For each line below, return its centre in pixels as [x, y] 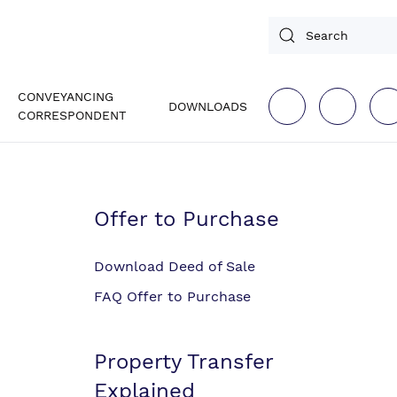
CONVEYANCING [66, 97]
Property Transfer [183, 362]
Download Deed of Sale [175, 266]
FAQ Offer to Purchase [172, 296]
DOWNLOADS [208, 106]
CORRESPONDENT [72, 115]
